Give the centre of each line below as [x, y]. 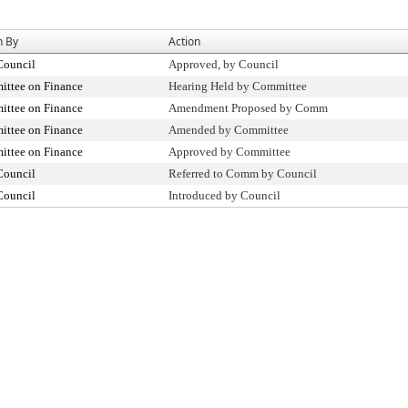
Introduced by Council [224, 195]
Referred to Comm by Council [243, 173]
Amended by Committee [229, 130]
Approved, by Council [224, 64]
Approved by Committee [229, 152]
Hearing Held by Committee [238, 86]
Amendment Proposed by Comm [248, 108]
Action [184, 41]
